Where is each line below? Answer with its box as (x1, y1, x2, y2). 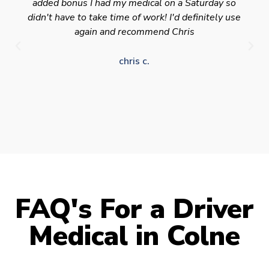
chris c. (119, 54, 150, 68)
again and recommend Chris (74, 25, 195, 38)
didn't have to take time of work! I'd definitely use (28, 10, 241, 24)
